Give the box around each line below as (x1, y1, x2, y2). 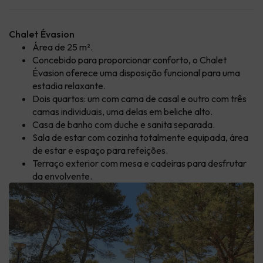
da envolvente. (32, 170, 92, 182)
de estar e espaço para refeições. (32, 144, 168, 156)
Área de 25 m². (32, 41, 93, 53)
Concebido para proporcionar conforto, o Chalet (32, 53, 227, 66)
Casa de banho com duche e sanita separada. (32, 118, 215, 130)
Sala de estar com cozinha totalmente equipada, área (32, 131, 248, 143)
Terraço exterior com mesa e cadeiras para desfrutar (32, 157, 247, 169)
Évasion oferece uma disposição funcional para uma (32, 66, 240, 79)
